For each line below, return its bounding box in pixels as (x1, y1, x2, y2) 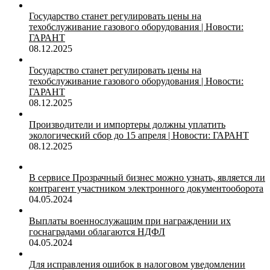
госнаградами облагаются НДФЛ (29, 227, 165, 237)
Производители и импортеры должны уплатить (29, 119, 225, 130)
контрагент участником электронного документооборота (29, 183, 263, 193)
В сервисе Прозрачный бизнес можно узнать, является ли (29, 172, 265, 183)
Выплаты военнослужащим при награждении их (29, 216, 231, 226)
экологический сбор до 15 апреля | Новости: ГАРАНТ (29, 130, 249, 140)
